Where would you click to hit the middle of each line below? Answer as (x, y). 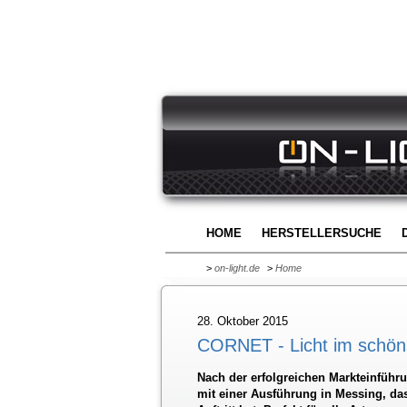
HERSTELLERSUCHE (322, 233)
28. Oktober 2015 (243, 321)
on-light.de (237, 268)
